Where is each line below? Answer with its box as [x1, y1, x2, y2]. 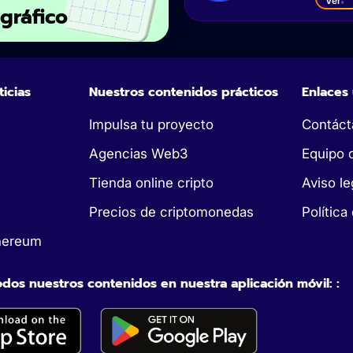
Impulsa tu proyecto [89, 116, 214, 132]
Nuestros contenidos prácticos [89, 82, 278, 102]
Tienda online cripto [89, 174, 214, 191]
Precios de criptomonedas [89, 203, 254, 220]
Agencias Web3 [89, 145, 188, 162]
